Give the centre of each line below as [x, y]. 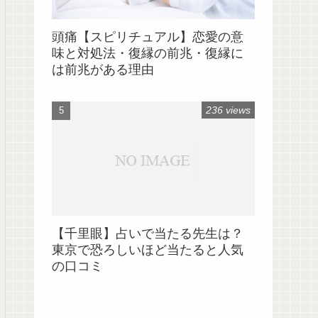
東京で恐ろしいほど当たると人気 [148, 250]
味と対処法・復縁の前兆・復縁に [148, 53]
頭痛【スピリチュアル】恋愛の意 [148, 37]
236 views [228, 110]
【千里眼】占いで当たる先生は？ [148, 234]
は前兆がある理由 [103, 69]
